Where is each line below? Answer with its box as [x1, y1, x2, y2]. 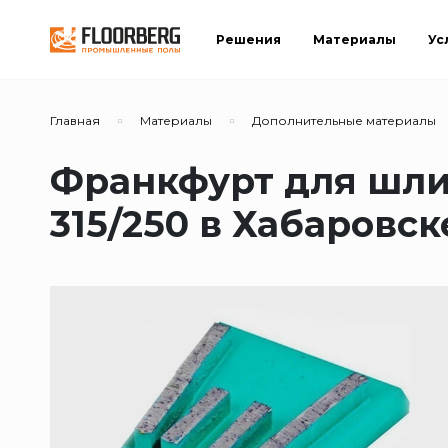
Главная [50, 113, 100, 128]
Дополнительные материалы [252, 113, 436, 128]
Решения [216, 31, 281, 47]
